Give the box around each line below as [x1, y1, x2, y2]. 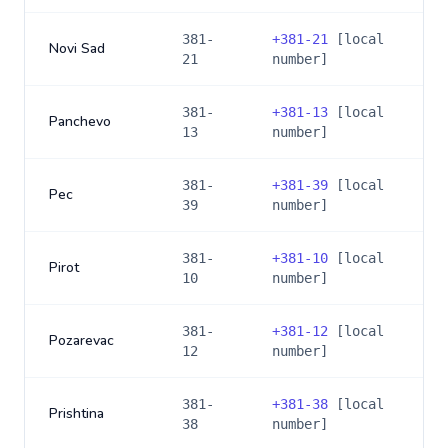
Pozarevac [49, 331, 114, 350]
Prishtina [49, 404, 104, 423]
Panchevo [49, 112, 111, 131]
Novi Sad [49, 39, 105, 58]
